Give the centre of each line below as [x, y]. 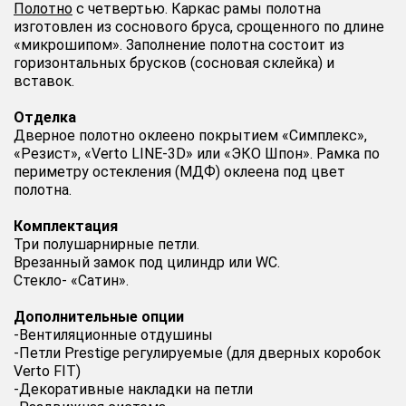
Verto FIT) [47, 371]
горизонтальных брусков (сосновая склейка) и [174, 63]
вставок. [44, 81]
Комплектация [66, 226]
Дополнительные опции [99, 316]
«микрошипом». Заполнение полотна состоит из [179, 44]
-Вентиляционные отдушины [113, 334]
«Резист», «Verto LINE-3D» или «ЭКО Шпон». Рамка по [197, 153]
